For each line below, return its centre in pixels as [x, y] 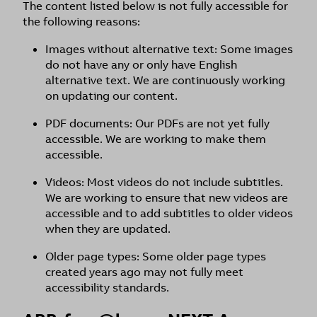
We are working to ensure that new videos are [167, 198]
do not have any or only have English [141, 65]
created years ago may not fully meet [144, 272]
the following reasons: [81, 22]
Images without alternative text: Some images [169, 49]
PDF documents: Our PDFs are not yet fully [157, 123]
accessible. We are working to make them [156, 139]
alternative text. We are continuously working [165, 80]
